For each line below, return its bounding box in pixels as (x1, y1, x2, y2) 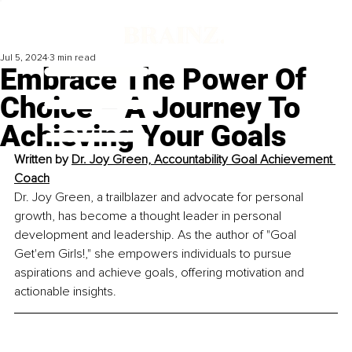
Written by (14, 152, 71, 168)
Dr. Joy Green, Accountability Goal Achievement (71, 152, 335, 168)
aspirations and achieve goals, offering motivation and (14, 265, 307, 281)
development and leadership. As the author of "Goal (14, 227, 299, 244)
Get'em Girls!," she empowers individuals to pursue (14, 246, 295, 262)
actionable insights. (14, 284, 116, 300)
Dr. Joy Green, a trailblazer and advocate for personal (14, 189, 306, 206)
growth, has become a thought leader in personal (14, 208, 284, 225)
